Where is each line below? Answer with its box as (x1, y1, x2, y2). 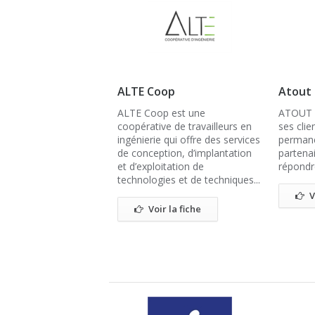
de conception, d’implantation (117, 146, 252, 160)
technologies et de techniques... (117, 173, 260, 186)
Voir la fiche (148, 202, 201, 215)
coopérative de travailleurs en (117, 120, 252, 133)
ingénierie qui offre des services (117, 133, 260, 146)
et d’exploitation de (117, 160, 204, 173)
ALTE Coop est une (117, 106, 205, 120)
